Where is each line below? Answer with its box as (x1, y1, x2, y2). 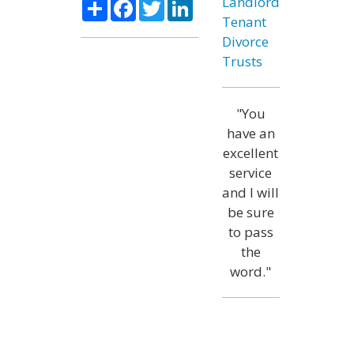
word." (230, 262, 272, 281)
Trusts (221, 52, 262, 70)
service (229, 164, 273, 182)
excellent (223, 144, 279, 162)
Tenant (221, 13, 266, 31)
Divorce (221, 32, 269, 51)
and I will (222, 183, 280, 201)
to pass (228, 223, 273, 241)
